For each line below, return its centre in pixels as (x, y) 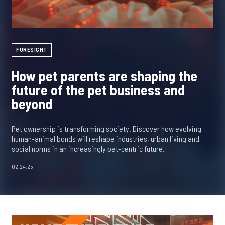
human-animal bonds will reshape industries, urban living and (105, 139)
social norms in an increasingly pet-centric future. (88, 149)
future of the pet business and (98, 90)
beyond (32, 104)
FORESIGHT (32, 49)
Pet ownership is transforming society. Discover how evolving (106, 129)
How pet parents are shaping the (104, 76)
